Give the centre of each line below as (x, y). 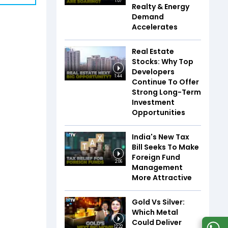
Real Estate (153, 51)
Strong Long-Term (166, 92)
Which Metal (155, 212)
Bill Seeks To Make (165, 147)
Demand (148, 17)
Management (157, 167)
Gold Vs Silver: (158, 202)
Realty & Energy (161, 6)
